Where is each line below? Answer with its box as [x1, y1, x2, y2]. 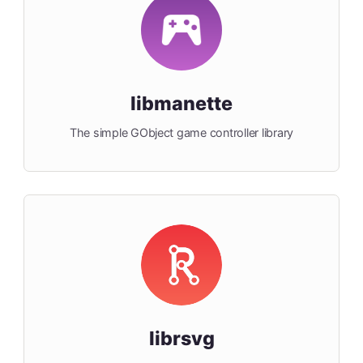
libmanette [130, 92, 233, 116]
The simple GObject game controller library [69, 126, 294, 140]
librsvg [148, 327, 215, 351]
